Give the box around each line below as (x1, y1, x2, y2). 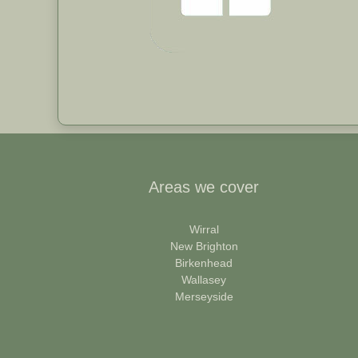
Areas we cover (149, 177, 260, 196)
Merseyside (174, 289, 233, 303)
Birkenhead (175, 256, 233, 269)
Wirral (189, 222, 219, 236)
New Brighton (169, 239, 238, 253)
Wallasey (181, 272, 227, 286)
